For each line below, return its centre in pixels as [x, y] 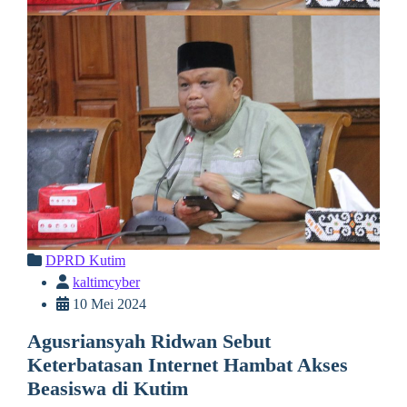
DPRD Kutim [85, 261]
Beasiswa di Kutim [108, 389]
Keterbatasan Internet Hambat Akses [188, 366]
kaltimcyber [106, 283]
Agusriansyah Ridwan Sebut [149, 342]
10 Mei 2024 [108, 304]
